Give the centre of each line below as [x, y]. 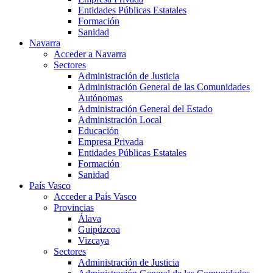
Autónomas [100, 98]
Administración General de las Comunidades [164, 87]
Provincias [74, 208]
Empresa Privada [111, 142]
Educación [98, 131]
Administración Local [120, 120]
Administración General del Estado [145, 109]
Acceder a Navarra [90, 54]
